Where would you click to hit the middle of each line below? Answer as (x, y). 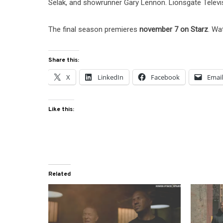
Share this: (64, 60)
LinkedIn (111, 77)
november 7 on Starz (174, 29)
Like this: (61, 109)
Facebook (166, 77)
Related (60, 174)
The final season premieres (94, 29)
